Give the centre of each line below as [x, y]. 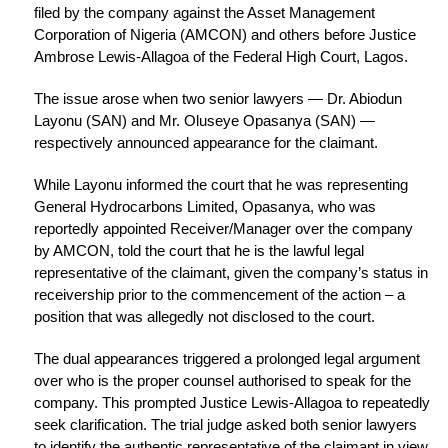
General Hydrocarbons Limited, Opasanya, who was [205, 207]
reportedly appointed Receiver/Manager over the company [223, 229]
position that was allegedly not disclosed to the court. [204, 317]
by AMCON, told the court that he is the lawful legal [199, 251]
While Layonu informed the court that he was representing [221, 185]
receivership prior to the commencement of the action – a [219, 295]
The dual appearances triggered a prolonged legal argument [227, 359]
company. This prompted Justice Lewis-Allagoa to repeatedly [232, 403]
